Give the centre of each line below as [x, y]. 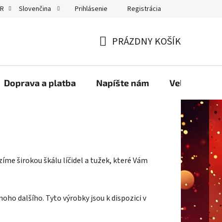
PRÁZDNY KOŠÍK [146, 41]
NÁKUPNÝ [120, 53]
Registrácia [144, 9]
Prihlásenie [91, 9]
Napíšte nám [123, 83]
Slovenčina [36, 9]
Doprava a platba [40, 83]
